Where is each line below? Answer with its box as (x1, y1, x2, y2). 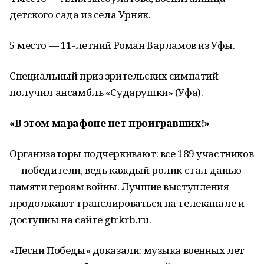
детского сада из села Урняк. (9, 8, 151, 21)
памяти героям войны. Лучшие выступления (9, 180, 229, 193)
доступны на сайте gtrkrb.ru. (9, 213, 151, 226)
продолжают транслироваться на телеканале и (9, 196, 245, 210)
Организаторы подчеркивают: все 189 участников (9, 147, 254, 160)
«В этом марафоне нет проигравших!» (9, 116, 210, 130)
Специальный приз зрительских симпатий (9, 69, 219, 82)
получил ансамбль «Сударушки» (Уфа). (9, 85, 203, 99)
